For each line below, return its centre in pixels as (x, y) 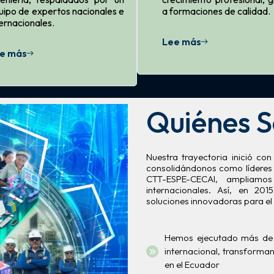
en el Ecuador (192, 264)
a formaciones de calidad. (216, 11)
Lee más (182, 41)
